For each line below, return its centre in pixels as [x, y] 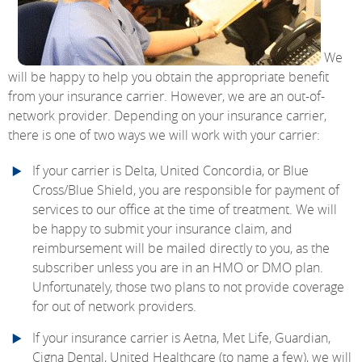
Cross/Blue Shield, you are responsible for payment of [186, 190]
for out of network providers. [114, 307]
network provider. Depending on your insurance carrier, [167, 116]
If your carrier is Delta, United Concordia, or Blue [170, 171]
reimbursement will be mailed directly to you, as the [181, 248]
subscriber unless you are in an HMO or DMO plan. [178, 268]
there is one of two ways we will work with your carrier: [164, 135]
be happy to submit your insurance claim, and [162, 229]
